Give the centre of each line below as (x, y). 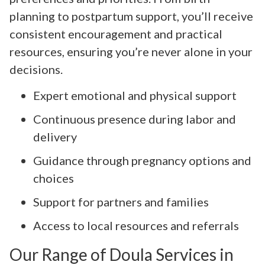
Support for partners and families (121, 202)
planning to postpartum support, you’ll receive (131, 16)
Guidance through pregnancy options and (142, 161)
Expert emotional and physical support (135, 96)
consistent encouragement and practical (116, 33)
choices (54, 178)
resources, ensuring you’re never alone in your (131, 51)
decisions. (36, 69)
